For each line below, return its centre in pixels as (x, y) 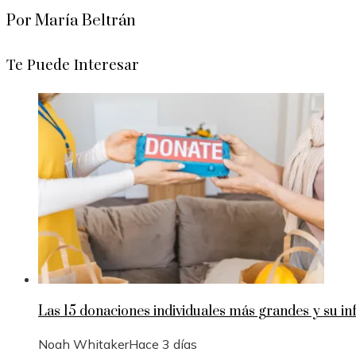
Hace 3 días (163, 344)
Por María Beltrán (71, 21)
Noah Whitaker (83, 344)
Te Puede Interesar (73, 63)
